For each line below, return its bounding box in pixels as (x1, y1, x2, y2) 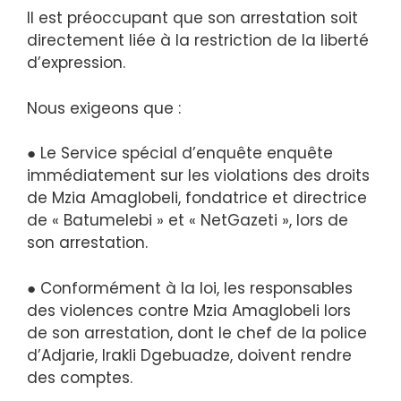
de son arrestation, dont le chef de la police (27, 321, 367, 344)
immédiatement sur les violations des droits (27, 165, 370, 187)
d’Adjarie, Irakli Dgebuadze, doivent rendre (27, 344, 352, 366)
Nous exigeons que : (27, 97, 181, 119)
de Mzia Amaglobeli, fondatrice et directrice (27, 187, 367, 209)
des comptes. (27, 366, 132, 388)
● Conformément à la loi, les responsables (27, 277, 353, 299)
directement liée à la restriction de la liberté (27, 30, 369, 52)
